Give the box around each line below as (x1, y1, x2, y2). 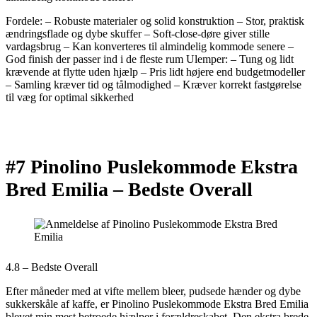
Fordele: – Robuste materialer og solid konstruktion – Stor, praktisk (6, 15, 304, 28)
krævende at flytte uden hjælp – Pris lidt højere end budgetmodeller (6, 66, 305, 79)
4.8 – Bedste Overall (6, 260, 98, 273)
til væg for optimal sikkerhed (6, 91, 134, 104)
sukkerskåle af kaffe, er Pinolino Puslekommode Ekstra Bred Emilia (6, 297, 309, 310)
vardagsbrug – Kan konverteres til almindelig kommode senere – (6, 40, 294, 53)
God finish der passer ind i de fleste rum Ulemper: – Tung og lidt (6, 53, 294, 66)
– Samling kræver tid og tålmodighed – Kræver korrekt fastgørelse (6, 79, 301, 91)
